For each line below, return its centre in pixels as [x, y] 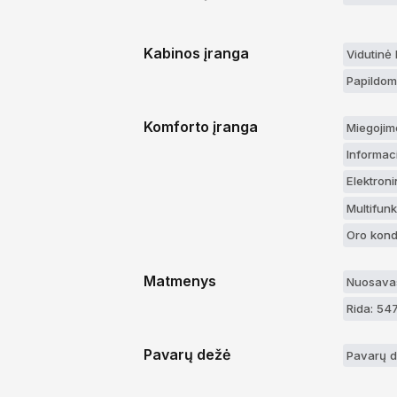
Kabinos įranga [196, 54]
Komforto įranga [201, 127]
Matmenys [180, 280]
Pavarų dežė [187, 354]
